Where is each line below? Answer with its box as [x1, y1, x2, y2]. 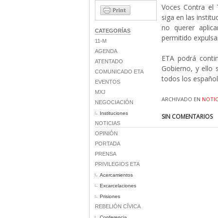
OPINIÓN [95, 130, 118, 136]
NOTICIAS [95, 120, 120, 126]
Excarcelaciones [100, 183, 136, 188]
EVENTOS [95, 79, 120, 85]
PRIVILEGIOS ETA [95, 161, 140, 167]
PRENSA [95, 151, 116, 157]
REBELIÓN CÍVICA [95, 203, 141, 209]
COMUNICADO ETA [95, 69, 144, 74]
